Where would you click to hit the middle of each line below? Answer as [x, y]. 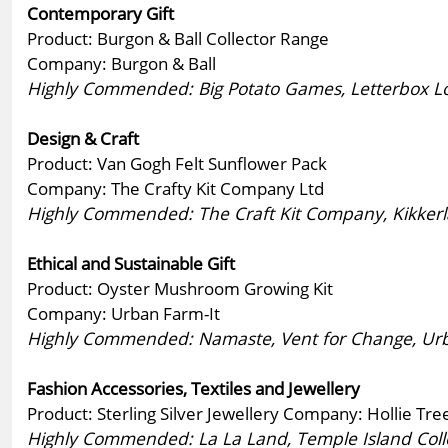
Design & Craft [83, 137]
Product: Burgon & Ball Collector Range [178, 37]
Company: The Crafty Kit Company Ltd [175, 187]
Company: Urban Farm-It [123, 312]
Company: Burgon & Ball [121, 62]
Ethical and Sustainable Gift [131, 262]
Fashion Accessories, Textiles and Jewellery [193, 387]
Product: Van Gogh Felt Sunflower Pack [177, 162]
